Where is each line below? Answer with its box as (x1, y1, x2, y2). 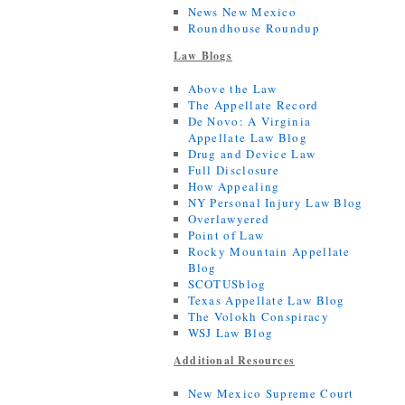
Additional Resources (174, 353, 295, 368)
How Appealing (187, 178, 280, 194)
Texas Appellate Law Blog (187, 292, 345, 308)
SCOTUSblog (187, 276, 267, 292)
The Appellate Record (187, 97, 319, 113)
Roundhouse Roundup (187, 20, 320, 36)
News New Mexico (187, 4, 297, 20)
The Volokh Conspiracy (187, 308, 329, 325)
